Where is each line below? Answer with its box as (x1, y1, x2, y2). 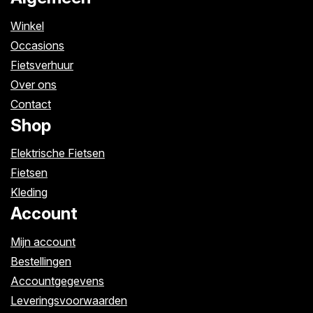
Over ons (10, 77, 57, 92)
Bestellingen (10, 254, 71, 268)
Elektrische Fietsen (10, 146, 105, 161)
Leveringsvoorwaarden (10, 293, 127, 307)
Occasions (10, 38, 64, 52)
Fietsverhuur (10, 57, 73, 72)
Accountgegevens (10, 273, 104, 288)
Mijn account (10, 234, 75, 249)
